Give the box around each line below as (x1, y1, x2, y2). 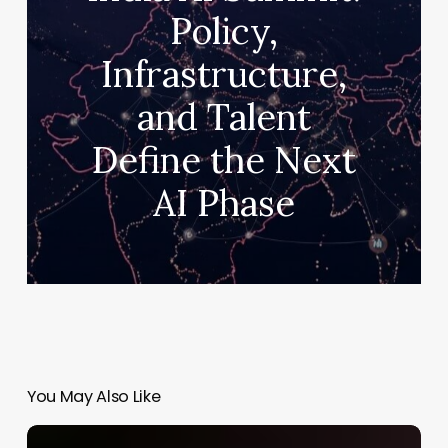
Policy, (170, 7, 279, 54)
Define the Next (92, 136, 357, 183)
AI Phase (153, 179, 296, 226)
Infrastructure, (101, 50, 348, 97)
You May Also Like (26, 385, 161, 409)
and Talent (137, 93, 312, 140)
